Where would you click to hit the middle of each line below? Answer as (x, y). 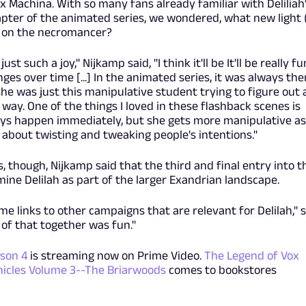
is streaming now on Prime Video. (115, 256)
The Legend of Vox (251, 256)
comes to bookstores (221, 270)
